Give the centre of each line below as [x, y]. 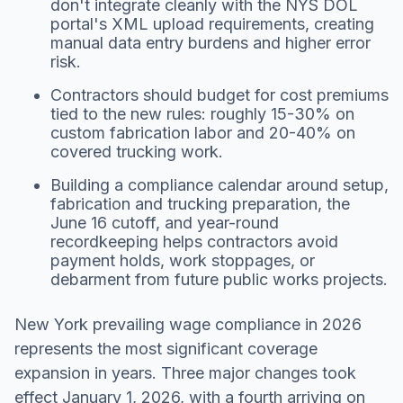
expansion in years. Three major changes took [185, 372]
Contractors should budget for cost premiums [219, 94]
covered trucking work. [137, 151]
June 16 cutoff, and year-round [165, 222]
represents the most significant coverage [166, 348]
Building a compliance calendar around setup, [219, 184]
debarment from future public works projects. [219, 279]
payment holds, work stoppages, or [183, 260]
